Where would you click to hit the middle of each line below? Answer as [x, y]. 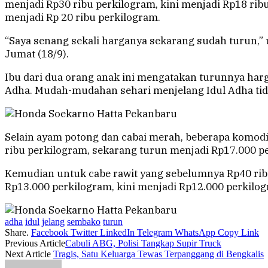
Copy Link [238, 233]
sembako [84, 222]
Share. [17, 233]
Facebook [50, 233]
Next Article [29, 254]
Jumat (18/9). [37, 54]
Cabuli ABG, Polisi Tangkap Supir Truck [143, 243]
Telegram [155, 233]
